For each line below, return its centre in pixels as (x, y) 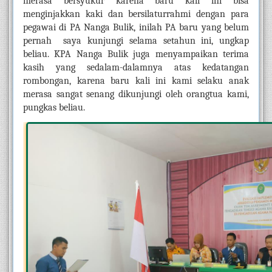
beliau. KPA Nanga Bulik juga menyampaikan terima (136, 54)
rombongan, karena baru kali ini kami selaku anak (136, 81)
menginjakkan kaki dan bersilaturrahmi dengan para (136, 14)
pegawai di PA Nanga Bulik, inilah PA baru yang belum (136, 27)
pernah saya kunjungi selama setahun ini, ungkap (136, 41)
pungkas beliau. (54, 107)
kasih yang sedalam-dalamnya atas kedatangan (136, 67)
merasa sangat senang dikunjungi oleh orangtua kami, (136, 94)
